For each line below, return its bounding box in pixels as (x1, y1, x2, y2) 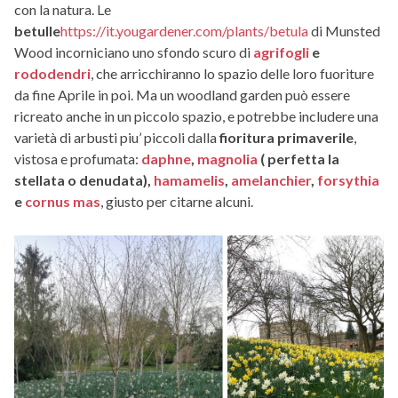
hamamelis (154, 171, 225, 188)
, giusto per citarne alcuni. (100, 192, 253, 210)
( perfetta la (258, 149, 339, 167)
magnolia (197, 149, 258, 167)
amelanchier (231, 171, 311, 188)
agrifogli (253, 43, 309, 60)
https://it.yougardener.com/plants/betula (60, 21, 308, 39)
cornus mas (25, 192, 100, 210)
